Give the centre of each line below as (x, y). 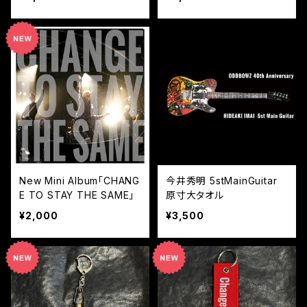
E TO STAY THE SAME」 (77, 195)
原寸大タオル (195, 195)
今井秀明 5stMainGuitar (222, 181)
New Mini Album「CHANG (79, 181)
